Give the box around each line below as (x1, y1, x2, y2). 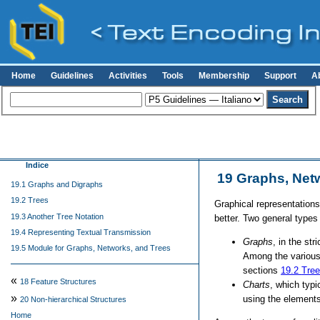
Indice (26, 160, 49, 169)
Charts (243, 279, 271, 290)
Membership (199, 71, 250, 80)
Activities (109, 71, 148, 80)
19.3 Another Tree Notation (11, 211, 104, 221)
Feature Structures (31, 277, 96, 286)
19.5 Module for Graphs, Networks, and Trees (11, 244, 171, 253)
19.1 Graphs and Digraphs (11, 180, 103, 189)
